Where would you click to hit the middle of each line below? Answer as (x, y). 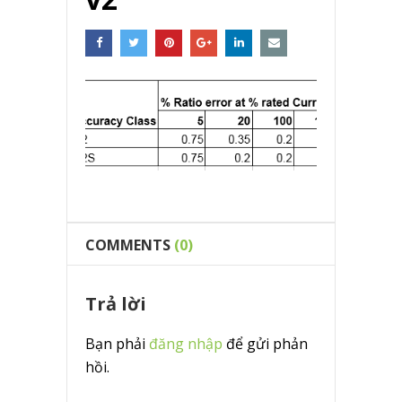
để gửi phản (265, 343)
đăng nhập (186, 343)
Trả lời (116, 303)
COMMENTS (128, 245)
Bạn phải (117, 343)
